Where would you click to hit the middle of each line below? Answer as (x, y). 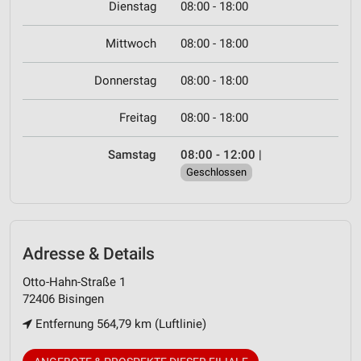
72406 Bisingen (63, 299)
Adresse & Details (89, 254)
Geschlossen (216, 172)
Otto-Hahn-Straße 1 (74, 282)
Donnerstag (125, 81)
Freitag (138, 118)
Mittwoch (131, 44)
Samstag (132, 155)
